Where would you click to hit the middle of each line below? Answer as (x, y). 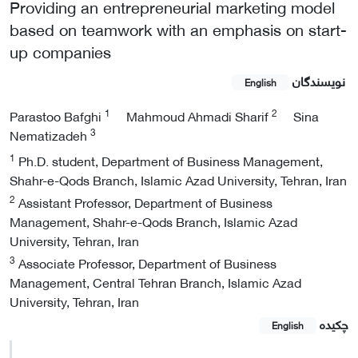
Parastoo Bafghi (57, 116)
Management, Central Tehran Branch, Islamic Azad (155, 282)
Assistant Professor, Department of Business (144, 202)
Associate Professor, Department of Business (146, 263)
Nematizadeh (50, 135)
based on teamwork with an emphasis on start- (178, 29)
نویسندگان (319, 81)
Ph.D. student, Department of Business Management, (169, 161)
